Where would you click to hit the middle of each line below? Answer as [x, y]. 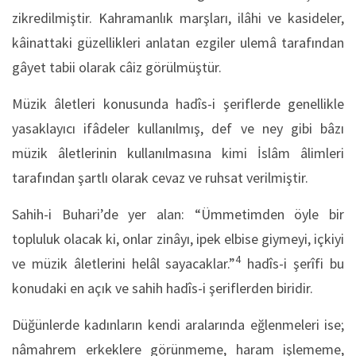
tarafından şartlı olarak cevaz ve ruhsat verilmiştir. [160, 178]
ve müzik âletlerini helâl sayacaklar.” [124, 263]
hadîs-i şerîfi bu [293, 263]
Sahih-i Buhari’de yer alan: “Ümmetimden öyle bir [178, 214]
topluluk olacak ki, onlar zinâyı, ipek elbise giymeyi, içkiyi [178, 239]
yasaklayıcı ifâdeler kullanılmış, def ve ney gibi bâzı [178, 128]
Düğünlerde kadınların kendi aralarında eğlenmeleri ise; [178, 325]
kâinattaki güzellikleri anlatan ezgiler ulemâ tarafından [178, 43]
